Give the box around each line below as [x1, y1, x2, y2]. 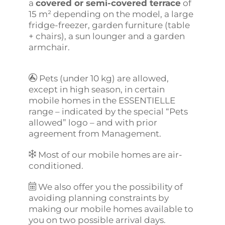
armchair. [29, 42, 70, 52]
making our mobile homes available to [29, 203, 194, 214]
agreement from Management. [29, 128, 162, 139]
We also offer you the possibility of [36, 181, 183, 192]
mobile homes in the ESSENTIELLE [29, 95, 176, 105]
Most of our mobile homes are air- [36, 149, 183, 160]
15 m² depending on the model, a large [29, 9, 194, 19]
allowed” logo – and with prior [29, 117, 158, 128]
